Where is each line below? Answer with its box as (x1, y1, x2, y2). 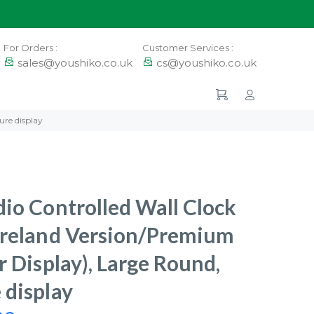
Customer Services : (142, 42, 233, 53)
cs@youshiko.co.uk (156, 56, 257, 69)
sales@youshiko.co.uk (18, 56, 132, 69)
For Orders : (4, 42, 57, 53)
